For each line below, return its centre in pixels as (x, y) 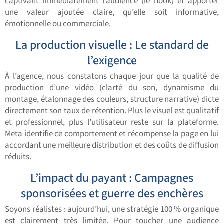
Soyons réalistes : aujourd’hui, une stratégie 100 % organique (112, 210)
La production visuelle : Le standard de (112, 45)
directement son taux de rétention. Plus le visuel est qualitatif (112, 111)
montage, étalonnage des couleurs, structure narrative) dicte (112, 100)
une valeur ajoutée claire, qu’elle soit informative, (112, 13)
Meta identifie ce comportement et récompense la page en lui (112, 134)
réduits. (18, 157)
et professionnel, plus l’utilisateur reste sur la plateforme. (112, 123)
